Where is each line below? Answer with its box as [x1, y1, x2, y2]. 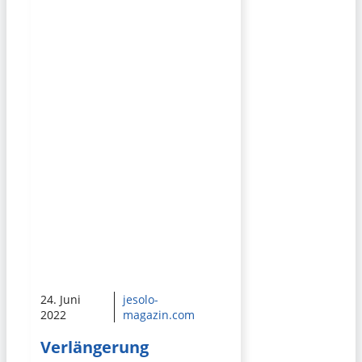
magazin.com [122, 307, 195, 323]
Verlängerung [40, 335, 149, 358]
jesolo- [122, 292, 158, 308]
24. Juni [40, 292, 81, 308]
